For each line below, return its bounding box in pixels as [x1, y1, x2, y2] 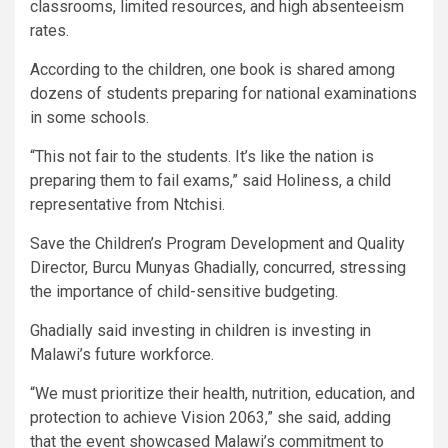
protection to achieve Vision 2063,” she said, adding [30, 407, 391, 427]
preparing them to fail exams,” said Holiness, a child [30, 170, 391, 190]
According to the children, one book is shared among [30, 59, 395, 79]
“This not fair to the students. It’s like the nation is [30, 146, 374, 166]
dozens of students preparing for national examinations [30, 83, 417, 103]
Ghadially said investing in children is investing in [30, 320, 371, 340]
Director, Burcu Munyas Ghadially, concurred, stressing [30, 257, 406, 277]
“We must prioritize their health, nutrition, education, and [30, 383, 415, 403]
